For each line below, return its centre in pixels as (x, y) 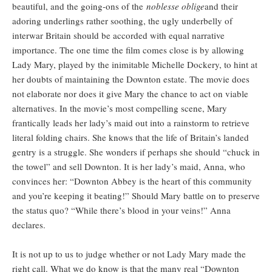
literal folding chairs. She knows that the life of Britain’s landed (131, 138)
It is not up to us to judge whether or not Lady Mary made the (129, 254)
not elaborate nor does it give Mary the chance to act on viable (130, 94)
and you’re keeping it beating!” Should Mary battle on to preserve (136, 196)
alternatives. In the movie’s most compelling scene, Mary (120, 108)
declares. (29, 225)
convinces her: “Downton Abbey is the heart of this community (132, 181)
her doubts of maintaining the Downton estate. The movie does (131, 79)
